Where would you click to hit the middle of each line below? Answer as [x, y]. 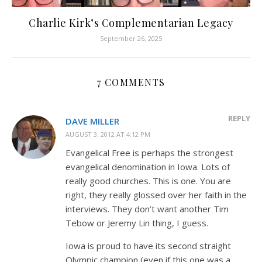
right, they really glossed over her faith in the [156, 194]
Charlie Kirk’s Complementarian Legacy [131, 23]
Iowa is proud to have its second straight [148, 245]
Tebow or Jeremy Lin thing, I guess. [137, 223]
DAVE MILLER [92, 121]
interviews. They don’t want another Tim [147, 208]
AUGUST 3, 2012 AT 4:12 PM [108, 134]
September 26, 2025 [131, 38]
